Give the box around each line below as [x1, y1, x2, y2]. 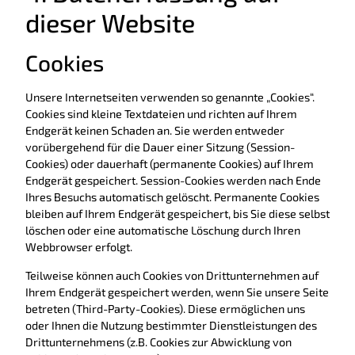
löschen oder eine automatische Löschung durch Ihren [25, 223, 300, 238]
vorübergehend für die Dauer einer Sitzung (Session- [25, 140, 295, 155]
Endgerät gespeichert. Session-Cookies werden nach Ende [25, 174, 321, 188]
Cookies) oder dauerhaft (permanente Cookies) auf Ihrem [25, 157, 314, 171]
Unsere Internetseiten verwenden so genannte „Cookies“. [25, 90, 315, 105]
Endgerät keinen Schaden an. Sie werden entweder [25, 124, 284, 138]
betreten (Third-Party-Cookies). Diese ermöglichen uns [25, 301, 305, 315]
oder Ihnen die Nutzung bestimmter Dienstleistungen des [25, 318, 317, 332]
